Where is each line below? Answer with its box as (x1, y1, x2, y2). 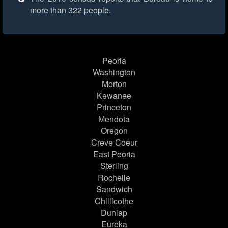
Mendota (98, 113, 130, 125)
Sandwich (96, 183, 132, 195)
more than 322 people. (30, 4, 111, 16)
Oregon (100, 125, 128, 137)
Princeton (97, 101, 131, 113)
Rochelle (98, 172, 130, 184)
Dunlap (101, 207, 127, 219)
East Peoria (93, 148, 135, 160)
